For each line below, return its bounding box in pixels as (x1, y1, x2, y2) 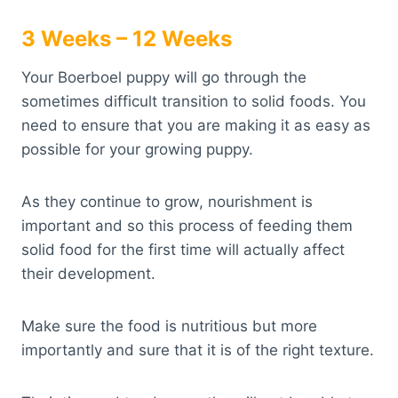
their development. (21, 264, 155, 283)
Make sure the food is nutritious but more (21, 316, 317, 335)
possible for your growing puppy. (21, 139, 253, 158)
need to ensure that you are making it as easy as (21, 115, 370, 134)
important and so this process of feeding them (21, 216, 353, 235)
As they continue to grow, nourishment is (21, 192, 313, 211)
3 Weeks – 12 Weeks (21, 25, 232, 52)
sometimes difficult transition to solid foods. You (21, 92, 366, 110)
